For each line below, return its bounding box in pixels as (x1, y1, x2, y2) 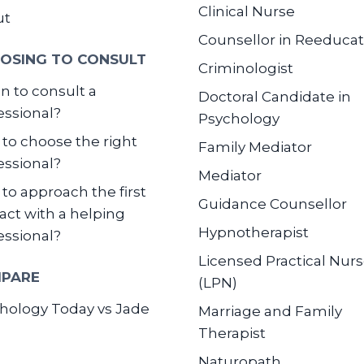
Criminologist (198, 60, 293, 76)
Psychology (198, 110, 279, 127)
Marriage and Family (198, 303, 342, 319)
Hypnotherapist (198, 224, 309, 240)
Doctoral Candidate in (198, 89, 351, 105)
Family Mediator (198, 139, 312, 155)
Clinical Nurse (198, 3, 295, 19)
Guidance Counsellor (198, 196, 347, 212)
